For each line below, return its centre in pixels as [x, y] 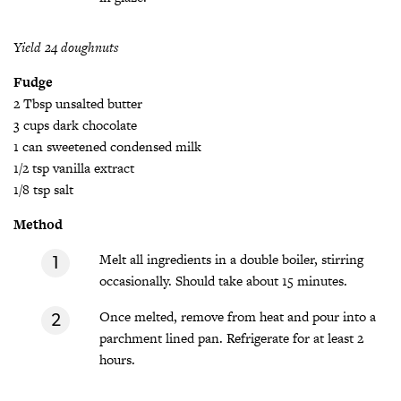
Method [38, 225]
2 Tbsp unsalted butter [78, 104]
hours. [117, 360]
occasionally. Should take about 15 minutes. [223, 281]
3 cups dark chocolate [75, 125]
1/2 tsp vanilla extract [74, 168]
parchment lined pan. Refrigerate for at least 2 [231, 338]
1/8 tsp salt [43, 190]
